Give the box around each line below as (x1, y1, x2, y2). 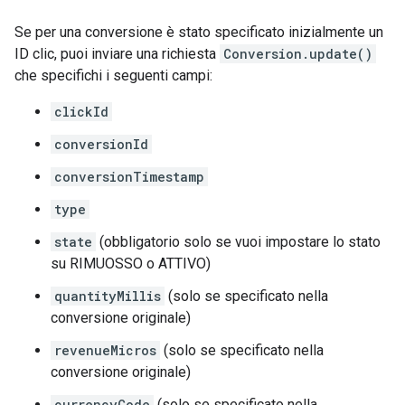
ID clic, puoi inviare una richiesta (14, 44, 220, 62)
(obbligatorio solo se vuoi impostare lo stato (96, 232, 381, 250)
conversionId (54, 135, 148, 153)
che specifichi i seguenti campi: (14, 66, 212, 84)
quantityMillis (54, 287, 161, 305)
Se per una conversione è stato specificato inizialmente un (14, 23, 383, 41)
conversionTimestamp (54, 167, 204, 185)
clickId (54, 102, 108, 120)
